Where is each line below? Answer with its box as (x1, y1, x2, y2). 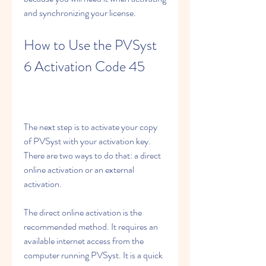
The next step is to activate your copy (24, 120, 157, 134)
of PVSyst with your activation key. (24, 134, 151, 148)
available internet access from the (24, 234, 144, 248)
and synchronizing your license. (24, 6, 136, 20)
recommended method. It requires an (24, 220, 158, 233)
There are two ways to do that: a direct (24, 148, 161, 162)
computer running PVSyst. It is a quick (24, 248, 163, 262)
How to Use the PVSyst (24, 35, 157, 55)
